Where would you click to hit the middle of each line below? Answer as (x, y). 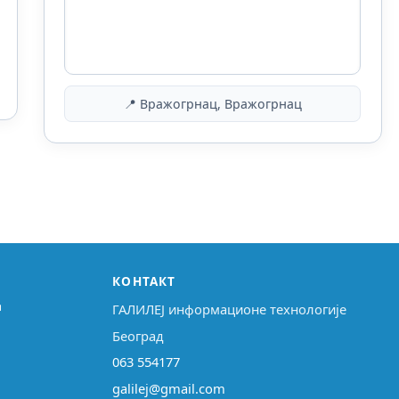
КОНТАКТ (144, 281)
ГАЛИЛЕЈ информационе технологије (230, 309)
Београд (138, 335)
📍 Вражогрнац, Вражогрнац (212, 104)
